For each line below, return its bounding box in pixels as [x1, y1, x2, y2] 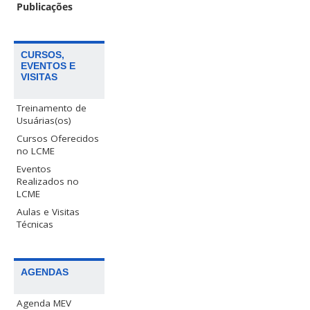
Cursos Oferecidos [17, 131, 100, 145]
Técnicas [17, 217, 54, 230]
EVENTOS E [21, 60, 76, 71]
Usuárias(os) [17, 113, 72, 127]
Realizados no [17, 174, 80, 188]
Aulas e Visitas [17, 205, 80, 218]
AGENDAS [21, 266, 69, 277]
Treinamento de [17, 101, 87, 114]
